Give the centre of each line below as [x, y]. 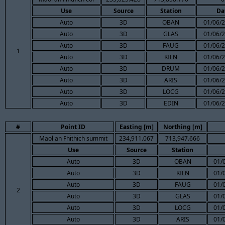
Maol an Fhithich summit [73, 138]
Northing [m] [183, 127]
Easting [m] [136, 127]
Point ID [73, 127]
